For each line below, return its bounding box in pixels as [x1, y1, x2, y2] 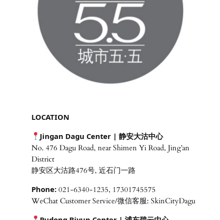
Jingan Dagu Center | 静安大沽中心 [39, 131, 163, 141]
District [31, 154, 55, 164]
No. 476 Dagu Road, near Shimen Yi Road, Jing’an [31, 142, 190, 153]
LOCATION [31, 112, 69, 122]
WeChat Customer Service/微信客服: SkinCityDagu [31, 195, 195, 206]
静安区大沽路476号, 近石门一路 [31, 165, 136, 175]
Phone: [31, 184, 56, 194]
